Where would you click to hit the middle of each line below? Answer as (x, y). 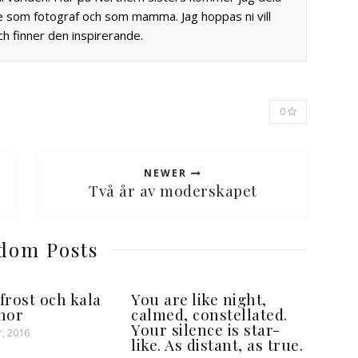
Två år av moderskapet (173, 191)
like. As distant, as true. (217, 345)
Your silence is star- (206, 330)
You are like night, (199, 299)
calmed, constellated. (209, 314)
